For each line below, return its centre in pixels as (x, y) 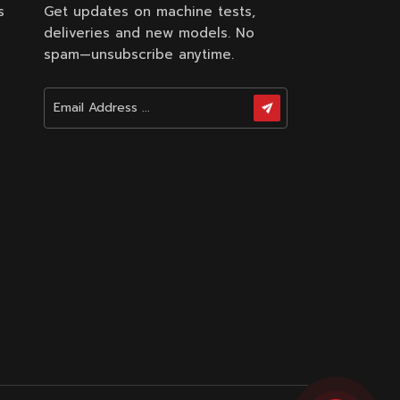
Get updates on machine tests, (150, 12)
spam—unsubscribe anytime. (139, 55)
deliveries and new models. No (150, 33)
